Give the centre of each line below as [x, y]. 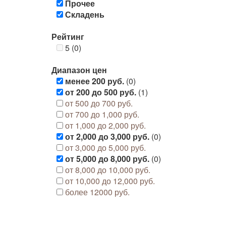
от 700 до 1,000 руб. [102, 114]
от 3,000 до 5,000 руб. [105, 148]
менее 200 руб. [95, 81]
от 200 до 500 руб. [101, 92]
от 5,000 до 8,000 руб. [107, 159]
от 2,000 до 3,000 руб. [107, 136]
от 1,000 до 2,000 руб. [105, 125]
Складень [85, 14]
